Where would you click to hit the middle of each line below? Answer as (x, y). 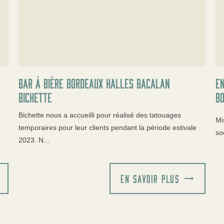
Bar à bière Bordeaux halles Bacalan (94, 83)
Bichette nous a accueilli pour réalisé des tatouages (100, 115)
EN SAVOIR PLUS (150, 178)
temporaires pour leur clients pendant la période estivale (108, 127)
